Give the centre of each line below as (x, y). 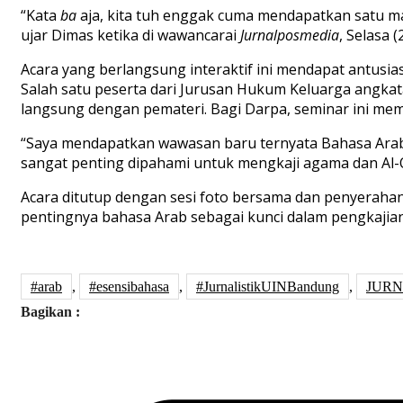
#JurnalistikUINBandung (268, 287)
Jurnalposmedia (290, 36)
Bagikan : (50, 312)
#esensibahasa (129, 287)
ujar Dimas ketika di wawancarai (130, 36)
